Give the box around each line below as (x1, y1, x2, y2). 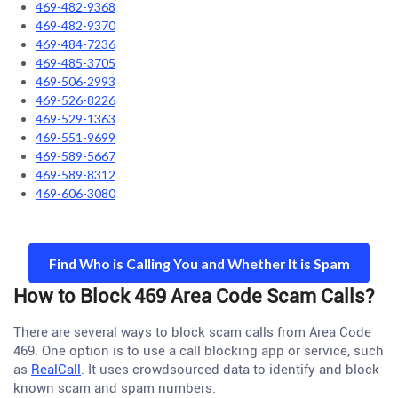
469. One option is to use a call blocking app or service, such (13, 343, 384, 359)
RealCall (31, 362, 81, 378)
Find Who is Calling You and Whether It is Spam (48, 254, 350, 272)
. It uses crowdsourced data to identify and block (81, 362, 379, 378)
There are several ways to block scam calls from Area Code (13, 324, 371, 340)
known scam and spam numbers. (13, 380, 216, 396)
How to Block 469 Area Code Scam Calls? (13, 285, 374, 307)
